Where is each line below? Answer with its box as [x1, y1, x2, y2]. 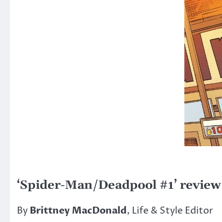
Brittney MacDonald [30, 204, 127, 217]
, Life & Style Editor [127, 204, 213, 217]
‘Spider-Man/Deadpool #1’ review [17, 177, 221, 193]
